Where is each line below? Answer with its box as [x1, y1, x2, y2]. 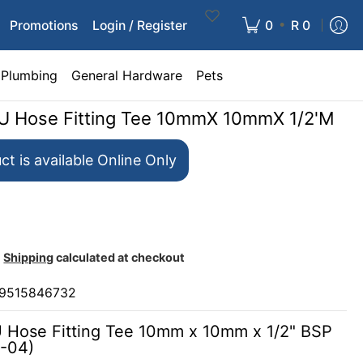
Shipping [3, 250, 54, 264]
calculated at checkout [53, 250, 186, 264]
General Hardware [71, 67, 182, 83]
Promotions [10, 17, 78, 33]
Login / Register [92, 17, 187, 33]
